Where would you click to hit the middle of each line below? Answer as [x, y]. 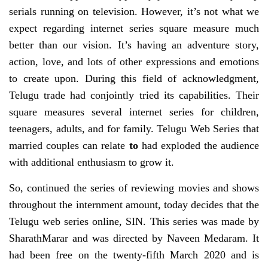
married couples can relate [67, 146]
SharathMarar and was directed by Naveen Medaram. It [134, 238]
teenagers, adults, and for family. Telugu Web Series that [134, 129]
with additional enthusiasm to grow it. [92, 162]
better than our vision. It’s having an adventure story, [134, 45]
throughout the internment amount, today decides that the [134, 205]
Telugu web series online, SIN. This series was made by [134, 222]
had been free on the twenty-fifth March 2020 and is [134, 255]
